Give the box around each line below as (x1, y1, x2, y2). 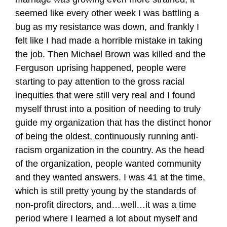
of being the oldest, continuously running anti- (15, 131, 199, 141)
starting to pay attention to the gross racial (15, 77, 184, 87)
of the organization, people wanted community (15, 159, 201, 169)
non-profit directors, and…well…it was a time (15, 200, 196, 210)
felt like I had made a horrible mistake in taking (15, 35, 203, 46)
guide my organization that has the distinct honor (15, 118, 211, 128)
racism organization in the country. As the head (15, 145, 204, 155)
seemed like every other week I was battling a (15, 8, 199, 18)
